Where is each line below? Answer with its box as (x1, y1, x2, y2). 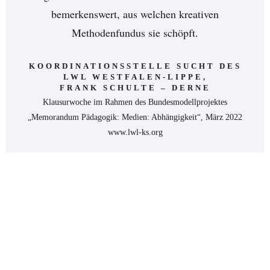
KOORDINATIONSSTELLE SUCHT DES (28, 61, 242, 71)
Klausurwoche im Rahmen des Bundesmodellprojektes (43, 98, 227, 107)
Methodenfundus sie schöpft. (72, 25, 198, 40)
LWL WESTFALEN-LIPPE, (63, 72, 207, 81)
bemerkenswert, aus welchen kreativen (51, 7, 219, 21)
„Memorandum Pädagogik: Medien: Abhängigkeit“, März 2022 (28, 113, 242, 122)
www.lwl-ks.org (107, 128, 163, 137)
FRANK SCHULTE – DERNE (59, 83, 211, 92)
